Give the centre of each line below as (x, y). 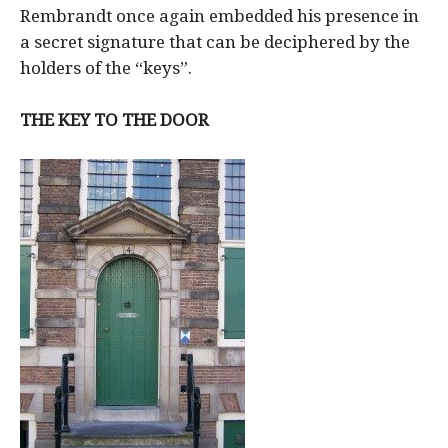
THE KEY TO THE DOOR (114, 119)
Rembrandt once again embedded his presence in (219, 15)
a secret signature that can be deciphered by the (215, 41)
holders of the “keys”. (106, 67)
